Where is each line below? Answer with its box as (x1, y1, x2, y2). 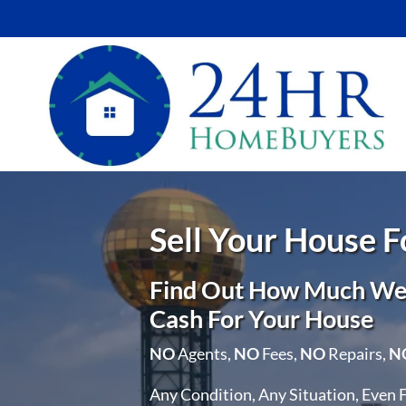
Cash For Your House (150, 303, 373, 333)
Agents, (175, 343, 234, 363)
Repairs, (325, 343, 389, 363)
